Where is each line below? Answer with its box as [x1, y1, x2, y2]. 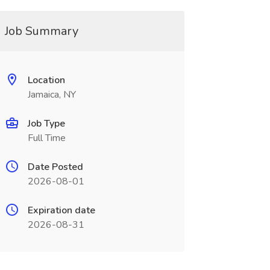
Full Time [27, 131, 66, 145]
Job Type [27, 117, 65, 130]
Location [27, 74, 65, 87]
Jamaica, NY [27, 88, 76, 101]
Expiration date [27, 204, 95, 217]
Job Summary [4, 23, 78, 39]
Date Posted [27, 160, 83, 174]
